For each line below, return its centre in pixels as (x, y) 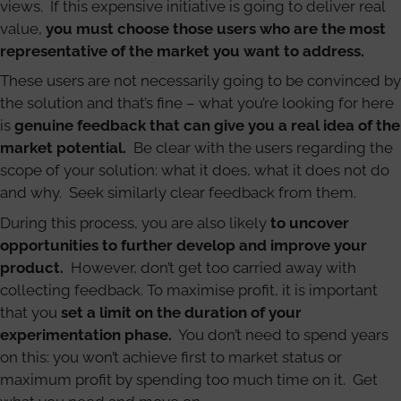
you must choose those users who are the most (216, 28)
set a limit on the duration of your (181, 312)
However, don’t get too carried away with (210, 267)
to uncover (310, 222)
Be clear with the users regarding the (260, 148)
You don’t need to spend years (280, 334)
